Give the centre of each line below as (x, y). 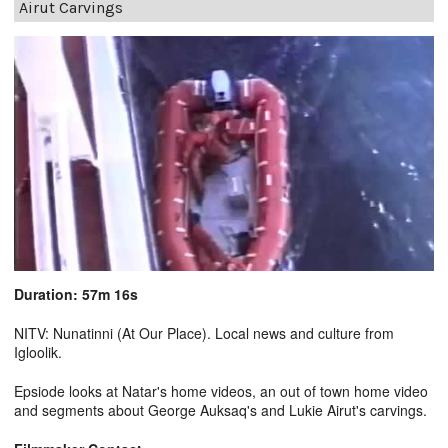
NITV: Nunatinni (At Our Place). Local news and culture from (204, 333)
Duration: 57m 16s (76, 294)
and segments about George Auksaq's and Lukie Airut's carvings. (220, 410)
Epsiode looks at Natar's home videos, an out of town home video (221, 391)
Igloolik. (38, 352)
